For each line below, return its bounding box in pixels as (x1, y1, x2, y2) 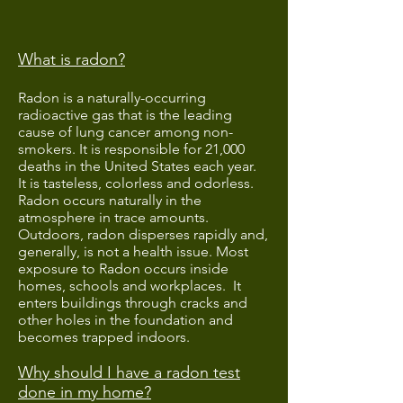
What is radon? (18, 49, 125, 69)
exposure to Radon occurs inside (18, 260, 228, 277)
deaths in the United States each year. (18, 157, 256, 175)
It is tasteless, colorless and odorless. (18, 175, 254, 192)
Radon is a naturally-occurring (18, 89, 206, 106)
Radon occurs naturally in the (18, 192, 201, 209)
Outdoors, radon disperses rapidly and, (18, 226, 268, 243)
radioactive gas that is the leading (18, 106, 232, 123)
